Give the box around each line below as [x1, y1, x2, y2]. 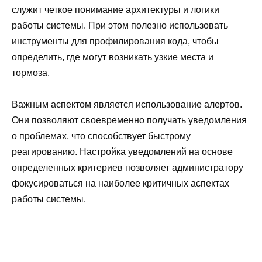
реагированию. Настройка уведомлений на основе [12, 147, 233, 157]
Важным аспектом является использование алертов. [12, 99, 242, 110]
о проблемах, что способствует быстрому [12, 131, 191, 142]
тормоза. [12, 68, 50, 78]
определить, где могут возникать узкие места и [12, 52, 213, 63]
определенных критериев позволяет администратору [12, 163, 243, 173]
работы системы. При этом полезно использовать [12, 20, 228, 31]
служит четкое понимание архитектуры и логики [12, 5, 219, 15]
